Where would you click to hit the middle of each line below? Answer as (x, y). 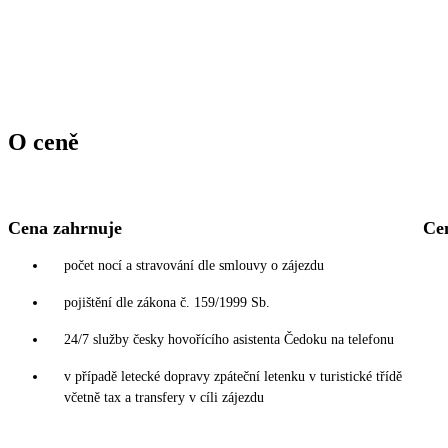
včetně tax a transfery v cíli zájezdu (164, 397)
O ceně (43, 141)
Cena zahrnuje (65, 227)
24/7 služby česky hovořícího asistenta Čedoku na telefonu (229, 339)
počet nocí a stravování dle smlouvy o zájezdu (194, 265)
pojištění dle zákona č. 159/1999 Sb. (167, 302)
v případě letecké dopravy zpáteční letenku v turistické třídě (233, 376)
